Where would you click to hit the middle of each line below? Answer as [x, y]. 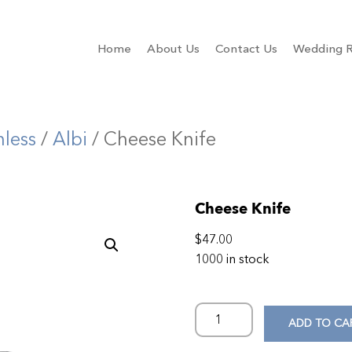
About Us [174, 49]
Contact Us [247, 49]
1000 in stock [232, 259]
